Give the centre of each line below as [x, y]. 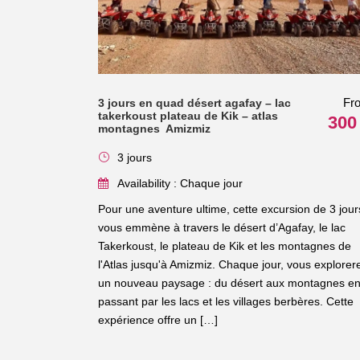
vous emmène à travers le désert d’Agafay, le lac [222, 227]
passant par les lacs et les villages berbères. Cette [226, 301]
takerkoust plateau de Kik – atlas [188, 115]
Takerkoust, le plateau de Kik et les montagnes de [225, 245]
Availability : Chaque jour [180, 183]
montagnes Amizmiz [154, 128]
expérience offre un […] [158, 319]
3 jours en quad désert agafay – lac [194, 102]
